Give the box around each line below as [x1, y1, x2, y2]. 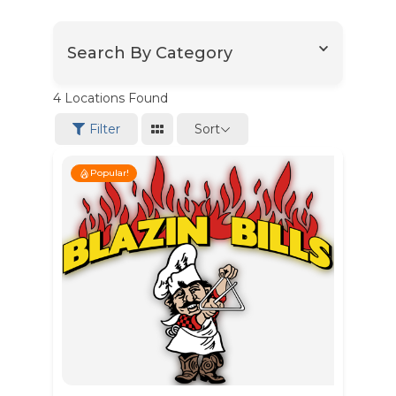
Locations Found [60, 90, 168, 107]
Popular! [89, 167, 129, 179]
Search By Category [66, 42, 232, 63]
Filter [88, 121, 120, 138]
